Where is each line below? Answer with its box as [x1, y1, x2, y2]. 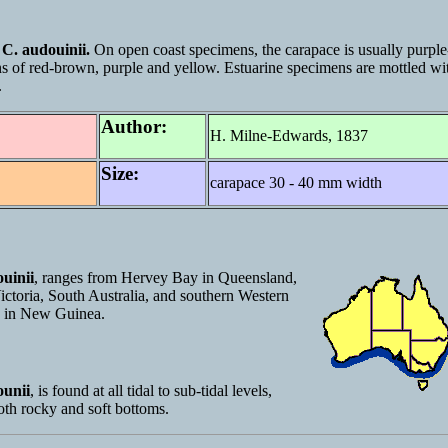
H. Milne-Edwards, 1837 [210, 127, 368, 145]
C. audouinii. [2, 41, 90, 59]
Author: [101, 116, 167, 138]
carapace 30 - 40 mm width [210, 174, 382, 192]
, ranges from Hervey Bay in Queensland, [34, 268, 297, 286]
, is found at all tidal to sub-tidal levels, [30, 382, 272, 400]
